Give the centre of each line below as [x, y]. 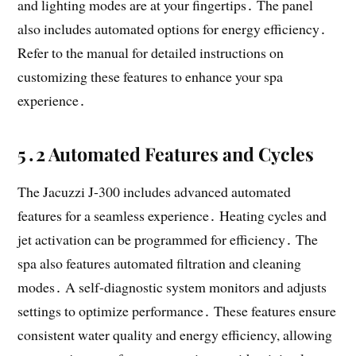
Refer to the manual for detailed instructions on [151, 52]
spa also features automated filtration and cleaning [160, 263]
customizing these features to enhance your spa [151, 76]
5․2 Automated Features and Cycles [166, 153]
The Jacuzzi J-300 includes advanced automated [155, 191]
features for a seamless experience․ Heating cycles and [172, 215]
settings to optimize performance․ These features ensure [177, 310]
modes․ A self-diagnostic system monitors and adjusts [172, 286]
